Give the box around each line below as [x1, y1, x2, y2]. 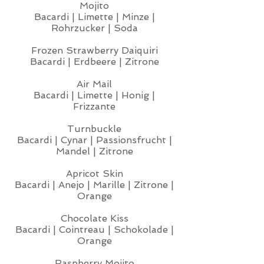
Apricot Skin [65, 168, 123, 179]
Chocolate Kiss [60, 213, 128, 224]
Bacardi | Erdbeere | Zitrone [29, 56, 159, 67]
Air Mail [77, 78, 112, 90]
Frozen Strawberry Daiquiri [31, 45, 158, 56]
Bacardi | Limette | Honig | [34, 90, 155, 101]
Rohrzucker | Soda [51, 22, 138, 34]
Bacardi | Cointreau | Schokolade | [15, 224, 174, 235]
